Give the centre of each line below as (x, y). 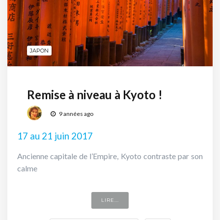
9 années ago (76, 113)
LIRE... (110, 200)
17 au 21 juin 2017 (55, 136)
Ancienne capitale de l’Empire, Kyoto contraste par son (110, 156)
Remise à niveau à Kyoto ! (95, 95)
